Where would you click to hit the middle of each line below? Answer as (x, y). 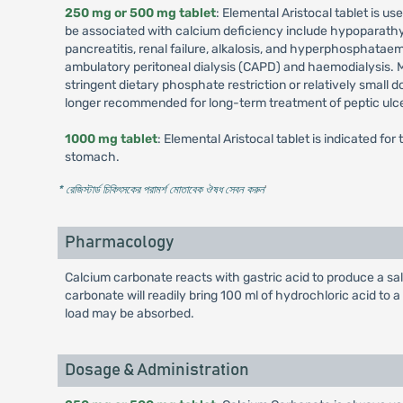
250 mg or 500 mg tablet (140, 13)
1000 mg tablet (111, 139)
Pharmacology (119, 242)
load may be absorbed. (129, 313)
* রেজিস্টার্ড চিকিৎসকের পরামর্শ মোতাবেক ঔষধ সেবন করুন (161, 189)
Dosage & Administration (157, 370)
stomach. (92, 157)
